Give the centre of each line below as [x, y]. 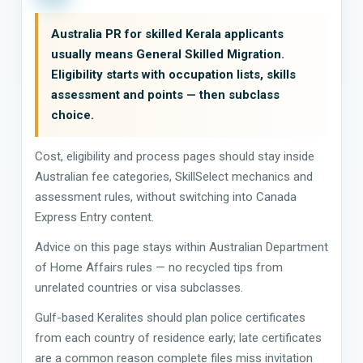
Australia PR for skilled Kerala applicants [167, 34]
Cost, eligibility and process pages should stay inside [175, 156]
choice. [73, 115]
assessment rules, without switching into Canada [166, 196]
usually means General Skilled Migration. [168, 54]
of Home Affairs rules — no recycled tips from [159, 267]
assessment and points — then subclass [165, 94]
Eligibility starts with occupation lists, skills [173, 74]
